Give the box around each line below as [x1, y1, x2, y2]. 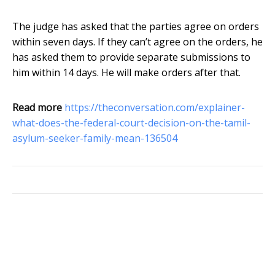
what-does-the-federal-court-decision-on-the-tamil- [12, 116, 250, 130]
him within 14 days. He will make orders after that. [12, 66, 241, 80]
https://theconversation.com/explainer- [64, 101, 245, 115]
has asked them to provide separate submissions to [12, 50, 250, 64]
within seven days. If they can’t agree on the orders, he [12, 35, 263, 49]
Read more [12, 101, 62, 115]
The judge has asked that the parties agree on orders [12, 20, 259, 34]
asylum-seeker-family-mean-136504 [12, 131, 177, 145]
